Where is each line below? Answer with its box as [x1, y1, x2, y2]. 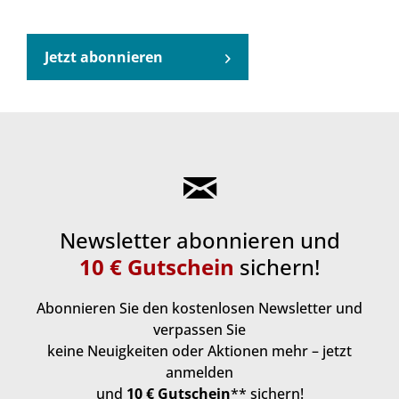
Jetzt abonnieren [45, 46, 163, 67]
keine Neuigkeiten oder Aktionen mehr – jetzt [47, 340, 352, 361]
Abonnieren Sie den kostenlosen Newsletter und [37, 297, 362, 318]
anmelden [166, 362, 233, 382]
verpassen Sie [153, 319, 246, 339]
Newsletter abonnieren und [59, 224, 340, 255]
